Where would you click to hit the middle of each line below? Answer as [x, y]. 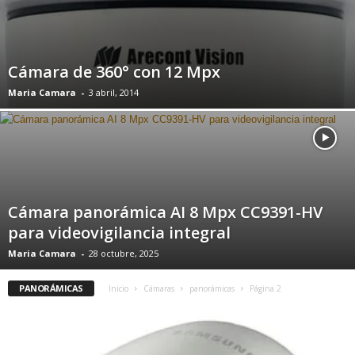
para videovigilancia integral [119, 233]
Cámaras [158, 288]
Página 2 [265, 288]
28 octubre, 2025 [124, 253]
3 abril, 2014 [114, 92]
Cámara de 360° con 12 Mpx [114, 72]
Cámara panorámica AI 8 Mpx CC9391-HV [165, 212]
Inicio [118, 288]
